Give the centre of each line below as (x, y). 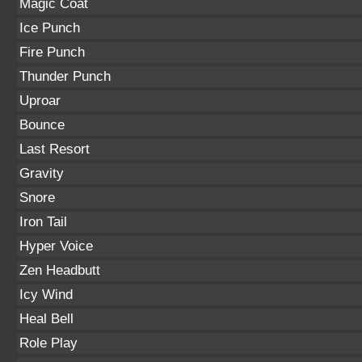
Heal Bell (46, 319)
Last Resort (55, 149)
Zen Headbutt (60, 270)
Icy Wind (46, 295)
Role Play (48, 343)
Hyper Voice (56, 246)
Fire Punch (52, 52)
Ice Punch (50, 28)
